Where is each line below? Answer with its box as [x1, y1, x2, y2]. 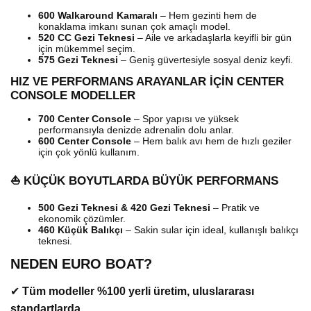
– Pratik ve [210, 201, 260, 213]
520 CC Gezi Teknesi [38, 31, 135, 43]
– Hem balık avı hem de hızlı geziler [131, 135, 292, 146]
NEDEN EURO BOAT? [10, 255, 152, 271]
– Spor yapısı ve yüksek [131, 112, 239, 124]
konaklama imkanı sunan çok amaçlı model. [38, 20, 230, 32]
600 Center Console [38, 135, 131, 146]
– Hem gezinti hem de [158, 9, 257, 21]
